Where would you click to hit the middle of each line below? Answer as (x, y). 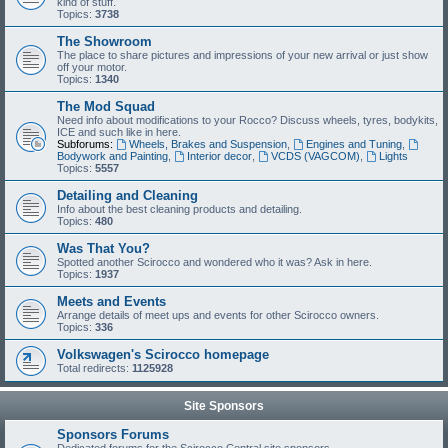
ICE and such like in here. (119, 132)
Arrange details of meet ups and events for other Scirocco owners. (218, 315)
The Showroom (104, 41)
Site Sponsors (224, 406)
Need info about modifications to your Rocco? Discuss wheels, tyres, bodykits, (247, 120)
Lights (393, 156)
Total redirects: (94, 368)
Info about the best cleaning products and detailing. (179, 209)
